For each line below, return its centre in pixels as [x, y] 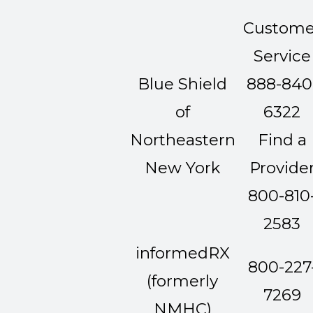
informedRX [182, 253]
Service [282, 56]
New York [182, 168]
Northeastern [182, 140]
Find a [282, 140]
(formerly [182, 281]
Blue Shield [182, 84]
